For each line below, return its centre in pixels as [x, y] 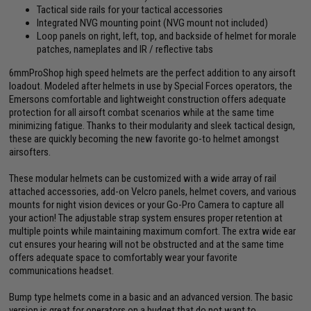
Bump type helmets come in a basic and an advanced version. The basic [151, 297]
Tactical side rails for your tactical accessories [130, 9]
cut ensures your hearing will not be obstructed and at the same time [147, 244]
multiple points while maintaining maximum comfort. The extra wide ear [153, 231]
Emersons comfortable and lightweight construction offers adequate [148, 99]
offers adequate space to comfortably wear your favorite [124, 257]
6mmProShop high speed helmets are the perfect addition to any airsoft [153, 73]
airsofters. [30, 152]
